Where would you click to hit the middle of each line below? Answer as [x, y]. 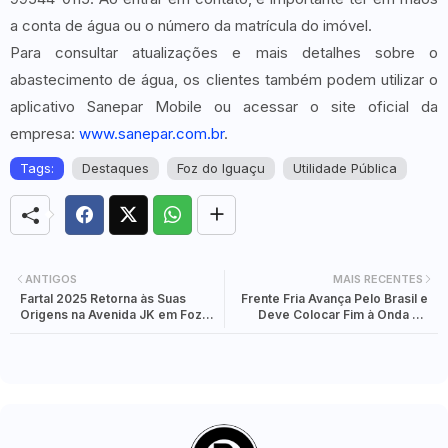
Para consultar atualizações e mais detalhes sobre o [224, 52]
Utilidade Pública [345, 167]
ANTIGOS [51, 278]
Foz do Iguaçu [221, 167]
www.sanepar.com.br [151, 133]
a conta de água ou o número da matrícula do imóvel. [191, 25]
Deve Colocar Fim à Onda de [343, 315]
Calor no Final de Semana [353, 331]
